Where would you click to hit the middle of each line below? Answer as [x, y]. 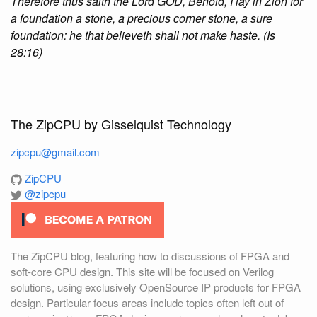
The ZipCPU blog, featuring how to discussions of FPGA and [150, 256]
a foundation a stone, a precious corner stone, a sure [142, 18]
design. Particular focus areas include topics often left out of [147, 302]
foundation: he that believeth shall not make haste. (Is [143, 35]
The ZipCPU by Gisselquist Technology [121, 124]
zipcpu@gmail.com [55, 152]
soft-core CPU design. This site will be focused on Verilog [142, 271]
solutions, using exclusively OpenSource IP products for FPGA [156, 287]
